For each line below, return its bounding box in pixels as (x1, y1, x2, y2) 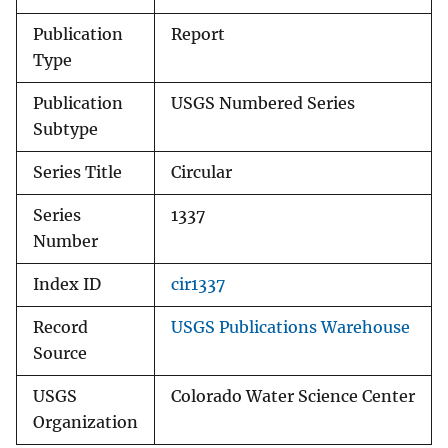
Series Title (33, 163, 122, 183)
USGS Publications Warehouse (171, 318, 410, 338)
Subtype (33, 120, 98, 140)
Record (33, 318, 88, 338)
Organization (33, 413, 138, 433)
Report (171, 25, 225, 45)
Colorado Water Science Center (171, 387, 415, 407)
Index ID (33, 275, 101, 295)
